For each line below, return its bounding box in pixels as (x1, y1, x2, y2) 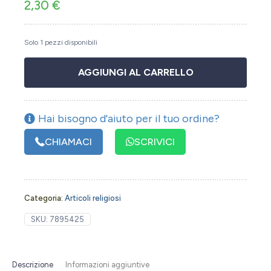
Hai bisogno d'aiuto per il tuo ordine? (38, 111, 220, 125)
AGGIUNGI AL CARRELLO (77, 66, 194, 78)
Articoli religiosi (65, 193, 121, 203)
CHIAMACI (45, 135, 92, 148)
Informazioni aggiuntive (65, 260, 149, 269)
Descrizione (12, 260, 53, 269)
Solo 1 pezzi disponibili (24, 38, 97, 47)
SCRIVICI (134, 135, 175, 148)
